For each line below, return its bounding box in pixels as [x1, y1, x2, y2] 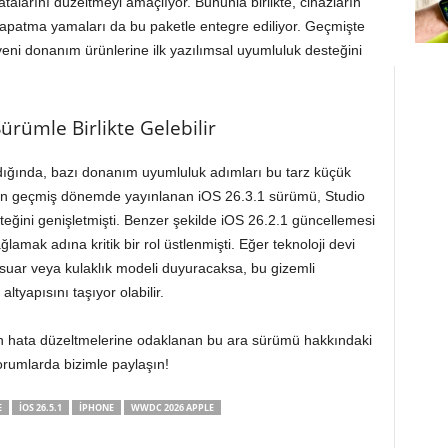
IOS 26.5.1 [18, 401, 62, 414]
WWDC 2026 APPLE [130, 401, 214, 414]
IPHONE [78, 401, 114, 414]
